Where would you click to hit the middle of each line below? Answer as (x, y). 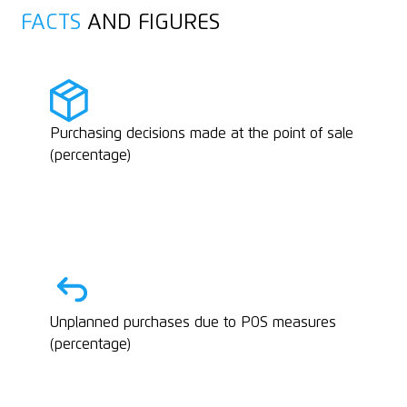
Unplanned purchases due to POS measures (193, 323)
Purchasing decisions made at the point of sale (201, 134)
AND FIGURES (150, 23)
